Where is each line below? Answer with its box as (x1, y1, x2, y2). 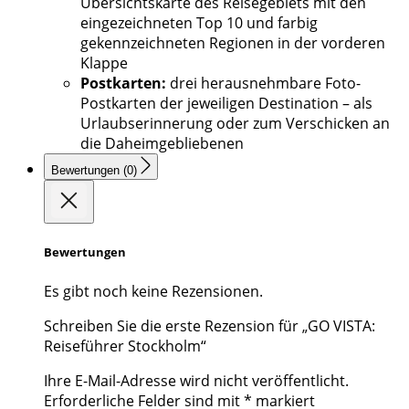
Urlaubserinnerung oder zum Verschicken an (80, 113, 390, 134)
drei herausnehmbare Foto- (166, 73, 361, 94)
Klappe (80, 53, 128, 74)
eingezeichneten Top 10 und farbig (80, 13, 318, 34)
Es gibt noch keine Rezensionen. (44, 280, 263, 301)
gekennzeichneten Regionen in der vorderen (80, 33, 385, 54)
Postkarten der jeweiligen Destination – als (80, 93, 372, 114)
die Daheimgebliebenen (80, 133, 244, 154)
